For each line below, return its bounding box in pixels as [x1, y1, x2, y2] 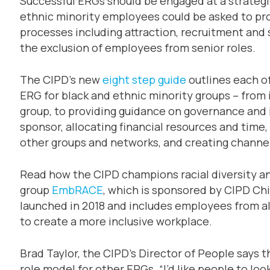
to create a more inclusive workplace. [19, 213, 212, 228]
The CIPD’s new [19, 72, 102, 87]
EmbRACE [51, 182, 103, 197]
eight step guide [102, 72, 186, 87]
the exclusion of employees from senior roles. [19, 40, 256, 55]
